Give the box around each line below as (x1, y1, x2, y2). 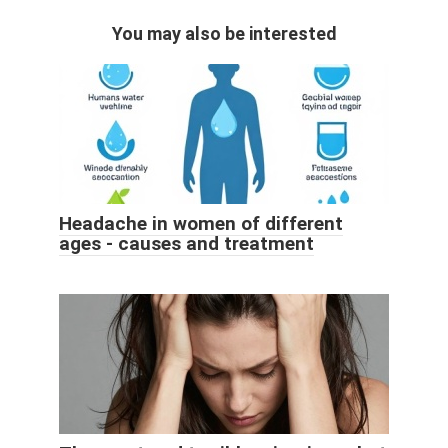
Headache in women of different (59, 211, 343, 235)
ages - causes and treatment (59, 231, 314, 255)
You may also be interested (111, 22, 337, 44)
